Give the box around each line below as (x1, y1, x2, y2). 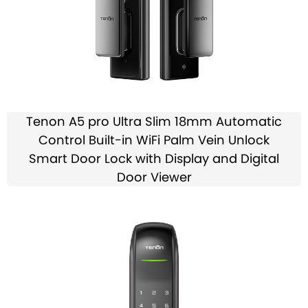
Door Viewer (116, 168, 192, 186)
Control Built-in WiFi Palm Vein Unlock (38, 131, 269, 148)
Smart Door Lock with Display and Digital (29, 150, 279, 167)
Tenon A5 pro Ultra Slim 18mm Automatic (26, 113, 282, 130)
